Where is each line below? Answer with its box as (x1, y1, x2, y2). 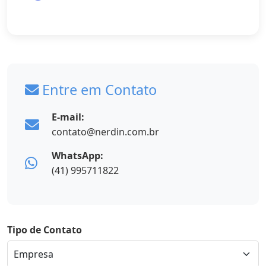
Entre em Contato (39, 80, 157, 99)
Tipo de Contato (7, 223, 82, 236)
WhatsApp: (52, 148, 103, 162)
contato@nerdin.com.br (52, 125, 159, 138)
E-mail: (52, 110, 84, 123)
